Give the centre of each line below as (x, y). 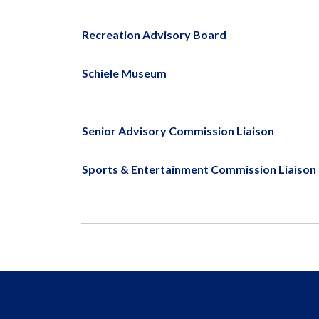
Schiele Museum (124, 73)
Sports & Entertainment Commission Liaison (199, 169)
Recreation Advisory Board (154, 35)
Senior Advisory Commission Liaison (178, 131)
